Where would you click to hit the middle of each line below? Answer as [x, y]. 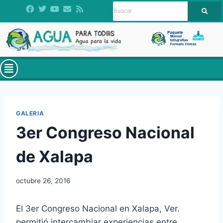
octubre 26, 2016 [43, 180]
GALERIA [30, 113]
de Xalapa [55, 157]
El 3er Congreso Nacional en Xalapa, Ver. [98, 208]
